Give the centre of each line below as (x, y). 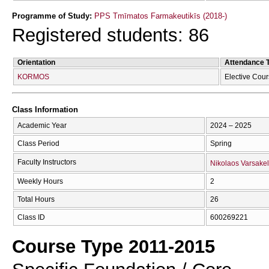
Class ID (31, 217)
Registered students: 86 (110, 35)
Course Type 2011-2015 (113, 246)
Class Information (45, 110)
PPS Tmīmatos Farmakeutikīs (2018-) (161, 16)
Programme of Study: (53, 16)
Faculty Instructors (47, 162)
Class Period (38, 143)
